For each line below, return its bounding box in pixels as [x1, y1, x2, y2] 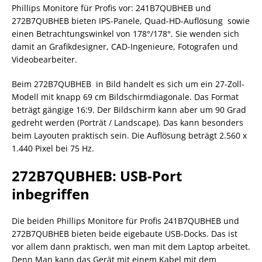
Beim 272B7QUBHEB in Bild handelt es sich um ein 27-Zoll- [12, 78, 244, 89]
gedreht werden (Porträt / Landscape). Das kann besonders [12, 116, 243, 128]
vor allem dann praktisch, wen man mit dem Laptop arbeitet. [12, 240, 250, 252]
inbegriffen [12, 184, 89, 204]
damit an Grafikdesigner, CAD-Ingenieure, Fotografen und [12, 40, 238, 52]
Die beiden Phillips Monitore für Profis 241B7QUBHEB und [12, 215, 239, 226]
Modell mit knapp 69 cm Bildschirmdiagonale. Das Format [12, 91, 239, 102]
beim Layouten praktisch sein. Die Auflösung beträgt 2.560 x [12, 129, 247, 141]
